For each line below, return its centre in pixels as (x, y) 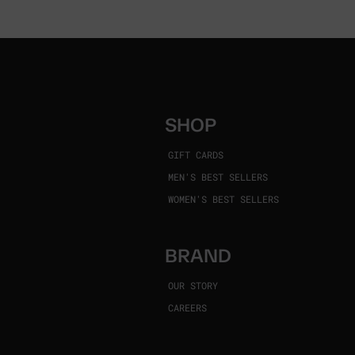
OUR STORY (193, 285)
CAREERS (187, 307)
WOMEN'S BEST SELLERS (223, 199)
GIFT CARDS (195, 155)
